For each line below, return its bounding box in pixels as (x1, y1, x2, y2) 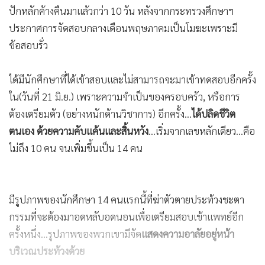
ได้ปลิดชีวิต (192, 107, 235, 121)
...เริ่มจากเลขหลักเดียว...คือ (148, 124, 255, 138)
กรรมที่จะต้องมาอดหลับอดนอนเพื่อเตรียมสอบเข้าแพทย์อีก (9, 210, 244, 224)
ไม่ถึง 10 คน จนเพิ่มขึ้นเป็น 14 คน (9, 141, 143, 155)
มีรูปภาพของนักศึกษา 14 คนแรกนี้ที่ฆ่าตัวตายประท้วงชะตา (9, 193, 244, 206)
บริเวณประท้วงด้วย (9, 244, 85, 258)
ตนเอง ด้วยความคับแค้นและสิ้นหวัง (9, 124, 148, 138)
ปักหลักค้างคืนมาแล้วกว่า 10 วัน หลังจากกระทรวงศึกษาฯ (9, 4, 234, 18)
